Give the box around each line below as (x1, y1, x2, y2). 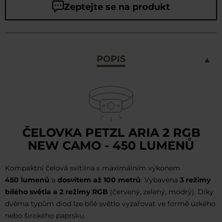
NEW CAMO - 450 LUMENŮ (28, 138, 194, 153)
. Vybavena (141, 175, 180, 185)
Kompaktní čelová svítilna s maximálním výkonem (5, 164, 180, 173)
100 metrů (104, 175, 141, 185)
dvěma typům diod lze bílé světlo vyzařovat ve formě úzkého (5, 199, 216, 209)
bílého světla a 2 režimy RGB (5, 187, 108, 197)
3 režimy (180, 175, 211, 185)
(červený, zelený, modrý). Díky (108, 187, 214, 197)
